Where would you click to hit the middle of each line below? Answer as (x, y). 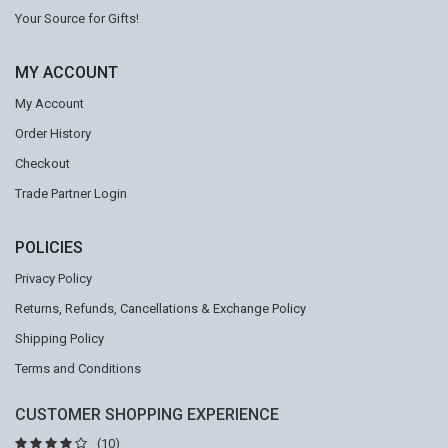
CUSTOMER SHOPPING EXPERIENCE (147, 414)
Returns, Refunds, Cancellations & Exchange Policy (160, 308)
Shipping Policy (59, 338)
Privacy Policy (53, 278)
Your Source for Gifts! (77, 18)
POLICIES (49, 247)
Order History (53, 133)
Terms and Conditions (78, 368)
